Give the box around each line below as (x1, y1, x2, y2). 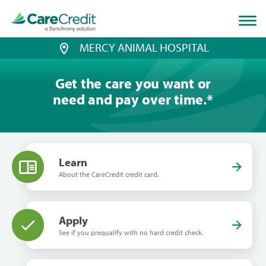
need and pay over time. (53, 90, 207, 109)
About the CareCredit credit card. (59, 170, 159, 179)
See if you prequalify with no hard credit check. (59, 228, 203, 237)
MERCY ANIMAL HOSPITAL (80, 40, 209, 55)
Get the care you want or (55, 74, 211, 93)
